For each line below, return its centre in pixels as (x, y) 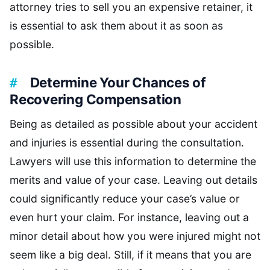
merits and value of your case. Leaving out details (133, 180)
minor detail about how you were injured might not (135, 236)
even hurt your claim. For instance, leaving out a (129, 217)
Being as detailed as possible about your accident (133, 124)
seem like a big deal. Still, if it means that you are (130, 254)
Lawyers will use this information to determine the (133, 161)
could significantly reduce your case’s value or (125, 198)
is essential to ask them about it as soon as (116, 25)
